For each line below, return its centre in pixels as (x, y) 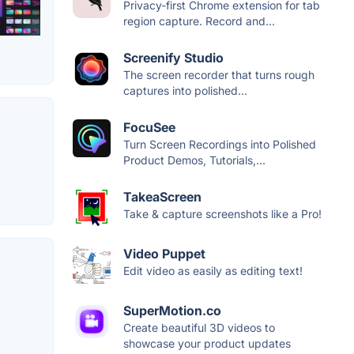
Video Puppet (164, 253)
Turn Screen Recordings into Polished (220, 144)
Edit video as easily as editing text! (213, 270)
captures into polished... (185, 90)
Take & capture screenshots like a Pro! (222, 213)
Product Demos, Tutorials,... (194, 160)
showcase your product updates (207, 343)
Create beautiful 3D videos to (199, 327)
